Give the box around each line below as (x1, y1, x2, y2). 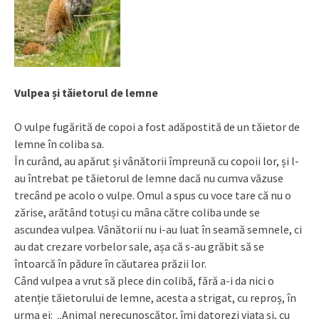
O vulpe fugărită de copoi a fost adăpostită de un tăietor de (14, 119, 300, 134)
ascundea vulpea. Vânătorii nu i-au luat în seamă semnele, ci (14, 221, 302, 236)
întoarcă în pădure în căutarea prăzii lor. (14, 256, 206, 271)
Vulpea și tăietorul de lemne (14, 85, 158, 100)
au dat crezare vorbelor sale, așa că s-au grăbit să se (14, 239, 264, 253)
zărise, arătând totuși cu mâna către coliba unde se (14, 204, 260, 219)
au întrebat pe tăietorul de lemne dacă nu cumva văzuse (14, 170, 283, 185)
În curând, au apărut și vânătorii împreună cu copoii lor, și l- (14, 153, 299, 168)
